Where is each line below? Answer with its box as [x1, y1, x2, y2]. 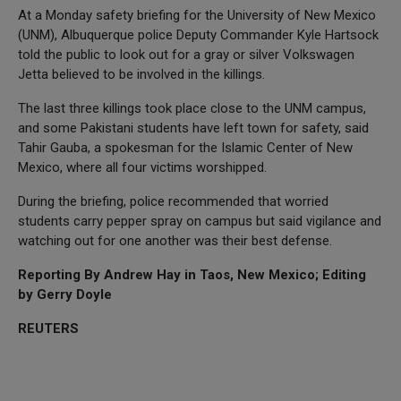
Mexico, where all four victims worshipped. [18, 158, 267, 175]
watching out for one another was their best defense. [18, 232, 332, 249]
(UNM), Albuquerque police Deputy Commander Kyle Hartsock [18, 26, 379, 43]
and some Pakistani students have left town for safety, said [18, 119, 369, 136]
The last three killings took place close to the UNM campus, [18, 99, 366, 116]
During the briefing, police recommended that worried [18, 192, 328, 209]
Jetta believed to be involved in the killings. [18, 65, 265, 82]
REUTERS [18, 320, 79, 337]
